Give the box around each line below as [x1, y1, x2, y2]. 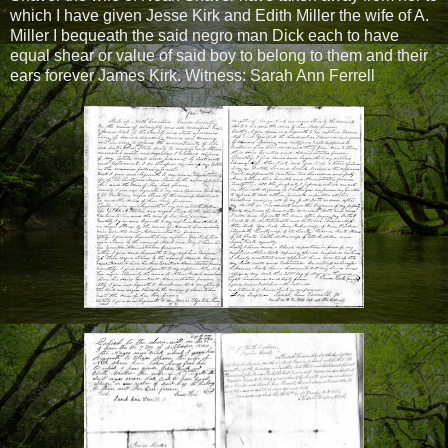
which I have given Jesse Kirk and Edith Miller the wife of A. [10, 6, 429, 24]
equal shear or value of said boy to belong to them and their [10, 46, 428, 64]
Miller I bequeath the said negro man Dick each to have [10, 26, 399, 44]
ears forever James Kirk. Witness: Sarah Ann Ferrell [10, 66, 375, 84]
